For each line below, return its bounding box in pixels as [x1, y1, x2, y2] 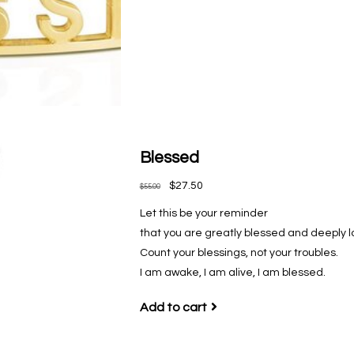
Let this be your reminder [139, 207, 268, 219]
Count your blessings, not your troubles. [139, 247, 338, 258]
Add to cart [139, 300, 207, 314]
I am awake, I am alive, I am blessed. [139, 266, 326, 278]
